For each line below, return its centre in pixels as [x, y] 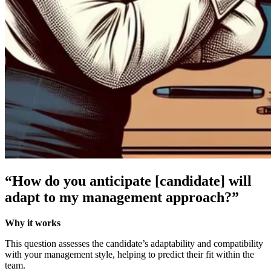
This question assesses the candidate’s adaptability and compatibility [134, 243]
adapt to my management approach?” [122, 198]
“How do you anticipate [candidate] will [128, 181]
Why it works [33, 223]
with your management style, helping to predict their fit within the [129, 254]
